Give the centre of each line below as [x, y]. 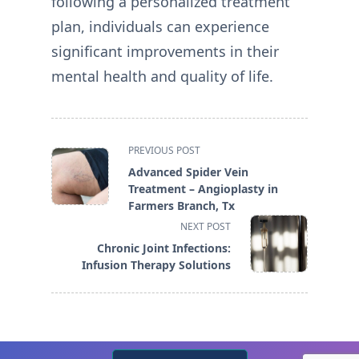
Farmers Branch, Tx [182, 206]
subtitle [73, 186]
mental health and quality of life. [162, 77]
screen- [73, 205]
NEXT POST [206, 227]
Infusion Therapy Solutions [156, 265]
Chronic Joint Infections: [164, 248]
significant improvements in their [165, 52]
